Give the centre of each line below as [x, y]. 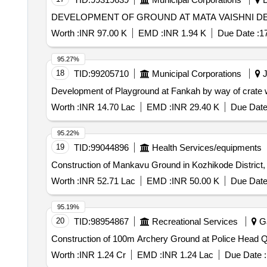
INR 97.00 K [103, 33]
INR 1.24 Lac [187, 255]
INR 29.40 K [195, 107]
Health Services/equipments [207, 148]
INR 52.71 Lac [107, 181]
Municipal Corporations [196, 74]
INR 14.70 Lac [107, 107]
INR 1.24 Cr [102, 255]
